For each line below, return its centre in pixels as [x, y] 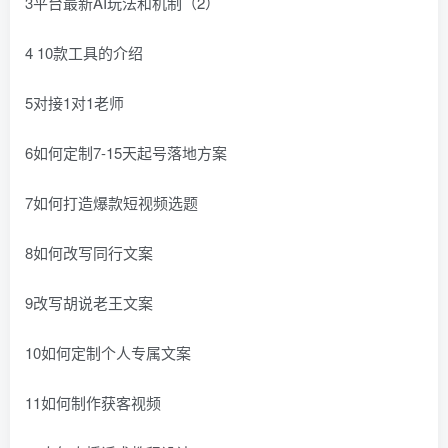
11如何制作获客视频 [93, 403]
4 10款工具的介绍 [84, 53]
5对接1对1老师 [74, 103]
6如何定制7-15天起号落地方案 [126, 153]
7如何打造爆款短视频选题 [111, 203]
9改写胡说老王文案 [89, 303]
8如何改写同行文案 [89, 253]
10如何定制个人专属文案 [108, 353]
